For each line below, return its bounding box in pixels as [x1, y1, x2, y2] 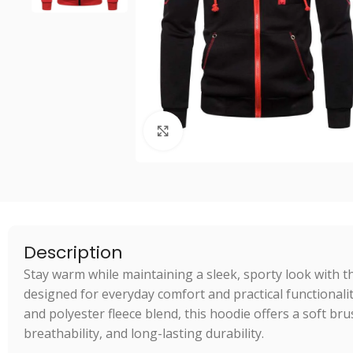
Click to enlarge [183, 122, 272, 138]
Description [24, 240, 123, 265]
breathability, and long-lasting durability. [24, 325, 264, 342]
